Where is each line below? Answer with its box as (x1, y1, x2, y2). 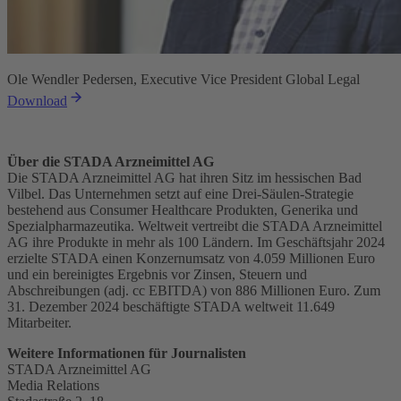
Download (7, 92, 67, 108)
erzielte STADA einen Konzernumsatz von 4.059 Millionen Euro (7, 250, 375, 266)
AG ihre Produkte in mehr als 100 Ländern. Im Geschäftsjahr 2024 (7, 234, 385, 250)
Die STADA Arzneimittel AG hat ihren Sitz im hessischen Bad (7, 169, 362, 185)
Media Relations (7, 377, 99, 393)
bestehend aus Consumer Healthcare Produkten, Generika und (7, 201, 358, 218)
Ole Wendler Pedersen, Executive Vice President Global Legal (7, 71, 360, 87)
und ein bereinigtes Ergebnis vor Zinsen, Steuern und (7, 266, 307, 282)
